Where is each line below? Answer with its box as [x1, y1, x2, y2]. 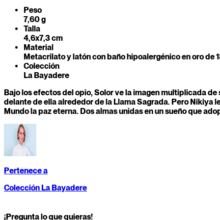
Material [24, 43, 54, 53]
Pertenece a [4, 166, 48, 176]
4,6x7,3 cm [24, 33, 63, 43]
